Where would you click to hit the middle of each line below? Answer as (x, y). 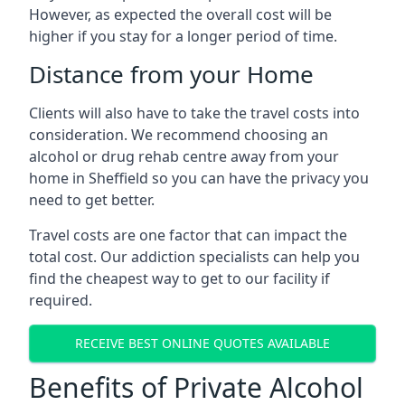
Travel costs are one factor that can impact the (188, 235)
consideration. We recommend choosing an (179, 134)
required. (61, 300)
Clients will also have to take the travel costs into (194, 113)
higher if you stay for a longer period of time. (183, 36)
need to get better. (92, 199)
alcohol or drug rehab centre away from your (184, 156)
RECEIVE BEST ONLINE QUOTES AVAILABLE (202, 343)
